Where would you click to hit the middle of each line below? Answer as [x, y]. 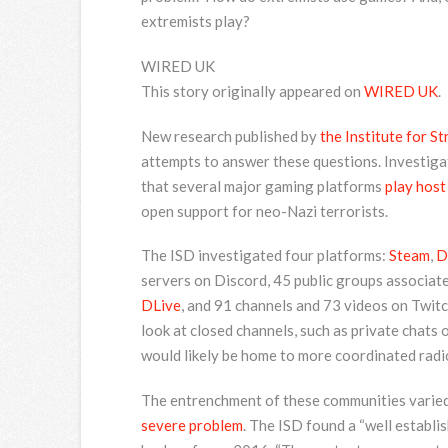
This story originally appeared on [252, 90]
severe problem [191, 424]
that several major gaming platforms [262, 185]
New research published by [230, 135]
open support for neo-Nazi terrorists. [264, 210]
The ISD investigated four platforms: [264, 255]
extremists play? [195, 21]
